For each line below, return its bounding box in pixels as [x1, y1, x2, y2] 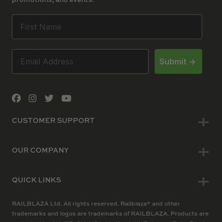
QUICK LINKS [12, 174, 61, 184]
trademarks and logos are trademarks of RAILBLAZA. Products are [12, 209, 209, 218]
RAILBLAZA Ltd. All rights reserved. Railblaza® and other [12, 199, 180, 208]
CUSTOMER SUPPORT [12, 115, 95, 125]
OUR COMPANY [12, 145, 69, 155]
